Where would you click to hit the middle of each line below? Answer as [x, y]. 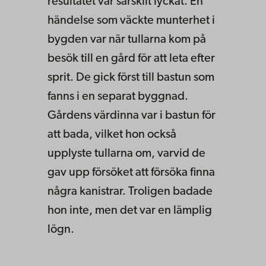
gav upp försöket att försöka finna [131, 172]
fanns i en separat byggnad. [118, 96]
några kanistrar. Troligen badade [130, 191]
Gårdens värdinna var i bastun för [132, 115]
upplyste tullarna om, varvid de [126, 153]
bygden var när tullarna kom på [127, 39]
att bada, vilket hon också [112, 134]
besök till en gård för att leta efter [131, 58]
